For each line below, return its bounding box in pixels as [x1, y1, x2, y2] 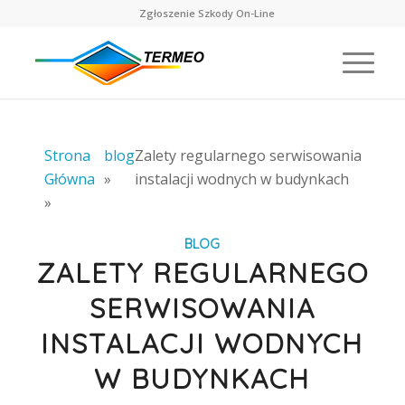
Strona [43, 146, 90, 165]
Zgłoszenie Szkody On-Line [138, 6, 275, 20]
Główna [43, 169, 95, 189]
